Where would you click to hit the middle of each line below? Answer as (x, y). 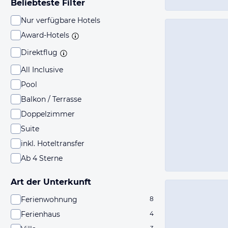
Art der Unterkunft (51, 182)
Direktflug (39, 52)
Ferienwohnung (49, 199)
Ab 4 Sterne (42, 158)
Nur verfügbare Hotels (61, 20)
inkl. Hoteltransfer (53, 144)
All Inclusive (42, 70)
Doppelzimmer (48, 114)
